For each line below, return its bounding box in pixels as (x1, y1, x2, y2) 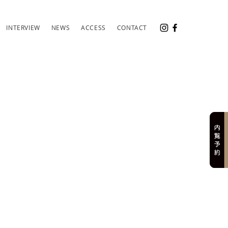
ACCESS (81, 23, 106, 32)
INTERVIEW (6, 23, 40, 32)
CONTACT (117, 23, 147, 32)
